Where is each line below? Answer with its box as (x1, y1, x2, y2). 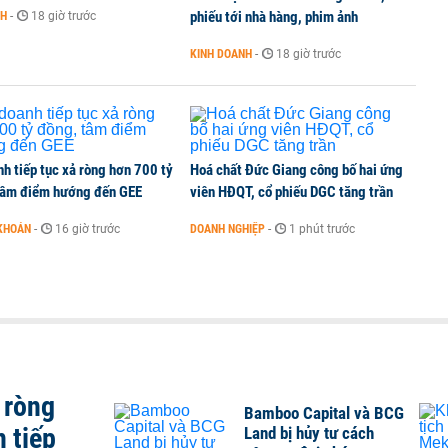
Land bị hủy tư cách (244, 423, 374, 443)
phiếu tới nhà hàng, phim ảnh (190, 8, 358, 26)
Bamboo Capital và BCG (244, 403, 404, 423)
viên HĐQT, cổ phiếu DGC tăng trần (190, 183, 393, 201)
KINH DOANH (190, 47, 252, 61)
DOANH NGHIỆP (190, 222, 265, 236)
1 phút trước (289, 222, 355, 236)
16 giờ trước (55, 222, 120, 236)
